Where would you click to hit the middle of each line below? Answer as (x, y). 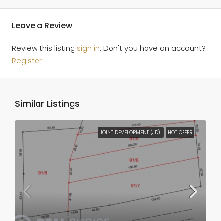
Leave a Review (42, 25)
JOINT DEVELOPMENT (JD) (131, 132)
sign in (88, 48)
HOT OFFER (180, 132)
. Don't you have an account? (153, 48)
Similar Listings (47, 103)
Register (27, 60)
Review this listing (44, 48)
